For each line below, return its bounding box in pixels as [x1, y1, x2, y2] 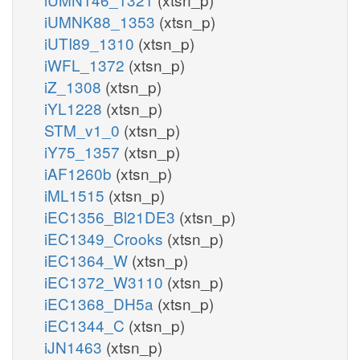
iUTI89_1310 [44, 31, 138, 54]
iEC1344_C [44, 313, 129, 336]
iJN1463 [44, 335, 106, 358]
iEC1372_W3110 [44, 270, 167, 292]
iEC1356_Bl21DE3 [44, 205, 179, 227]
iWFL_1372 [44, 53, 129, 76]
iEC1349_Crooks [44, 227, 167, 249]
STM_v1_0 [44, 118, 124, 141]
